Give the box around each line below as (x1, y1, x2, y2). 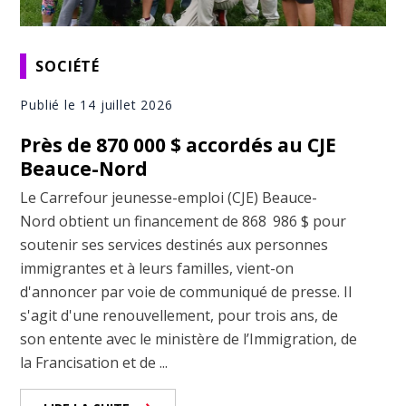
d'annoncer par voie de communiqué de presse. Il (20, 282, 353, 303)
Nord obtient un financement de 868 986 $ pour (20, 211, 347, 232)
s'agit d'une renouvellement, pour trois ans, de (20, 305, 339, 326)
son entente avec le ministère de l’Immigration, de (20, 329, 358, 350)
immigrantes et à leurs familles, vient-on (20, 258, 295, 279)
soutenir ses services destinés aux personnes (20, 235, 329, 256)
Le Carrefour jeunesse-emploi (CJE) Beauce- (20, 188, 318, 208)
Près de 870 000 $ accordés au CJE (20, 132, 337, 159)
